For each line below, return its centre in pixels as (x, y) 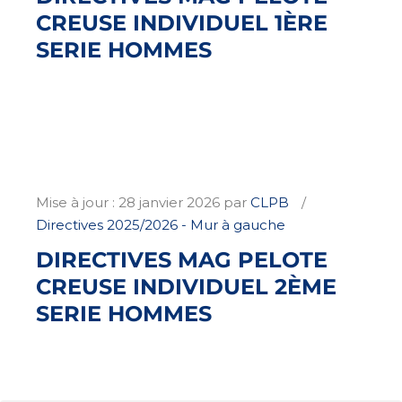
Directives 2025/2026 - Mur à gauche (161, 224)
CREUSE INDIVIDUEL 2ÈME (186, 286)
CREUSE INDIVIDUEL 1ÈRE (182, 23)
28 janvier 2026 (169, 202)
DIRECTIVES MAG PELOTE (182, 259)
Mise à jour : (77, 202)
